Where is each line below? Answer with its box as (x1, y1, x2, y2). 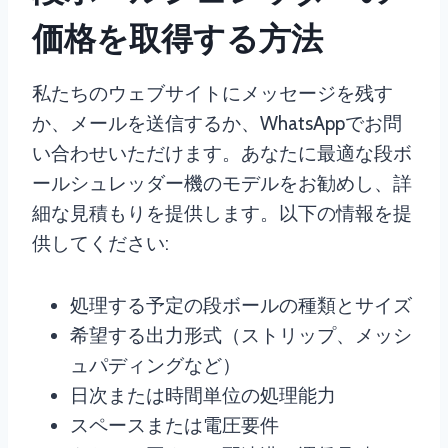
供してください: (32, 232, 169, 255)
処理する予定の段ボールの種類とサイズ (70, 294, 412, 317)
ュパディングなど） (70, 354, 241, 377)
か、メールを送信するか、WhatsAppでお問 (32, 112, 402, 135)
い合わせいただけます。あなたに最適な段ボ (32, 142, 412, 165)
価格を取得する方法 (32, 19, 323, 58)
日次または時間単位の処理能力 (70, 384, 336, 407)
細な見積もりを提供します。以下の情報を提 (32, 202, 412, 225)
